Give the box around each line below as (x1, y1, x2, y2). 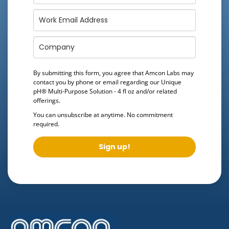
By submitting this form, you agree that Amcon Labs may (33, 68, 194, 77)
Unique (161, 77, 181, 86)
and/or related (134, 86, 177, 96)
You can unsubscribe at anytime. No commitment (33, 110, 173, 119)
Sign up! (99, 141, 130, 152)
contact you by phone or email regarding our (33, 77, 161, 86)
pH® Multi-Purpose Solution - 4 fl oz (33, 86, 134, 96)
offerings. (33, 96, 60, 105)
